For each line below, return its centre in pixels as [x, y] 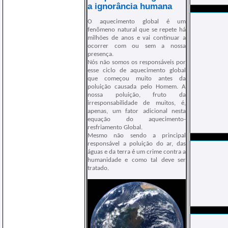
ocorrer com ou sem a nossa [137, 46]
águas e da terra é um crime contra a [137, 152]
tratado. [98, 168]
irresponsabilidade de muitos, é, [137, 103]
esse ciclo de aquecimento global [137, 71]
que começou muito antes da [137, 79]
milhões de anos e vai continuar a [137, 38]
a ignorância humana [130, 6]
